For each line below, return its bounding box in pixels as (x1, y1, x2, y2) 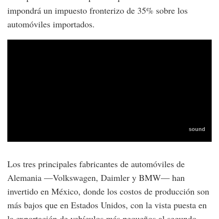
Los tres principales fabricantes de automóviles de (7, 157, 185, 170)
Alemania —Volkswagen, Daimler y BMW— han (7, 171, 185, 183)
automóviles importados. (7, 18, 95, 30)
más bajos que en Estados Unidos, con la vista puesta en (7, 198, 207, 211)
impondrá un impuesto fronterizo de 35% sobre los (7, 4, 188, 16)
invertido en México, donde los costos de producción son (7, 185, 209, 197)
